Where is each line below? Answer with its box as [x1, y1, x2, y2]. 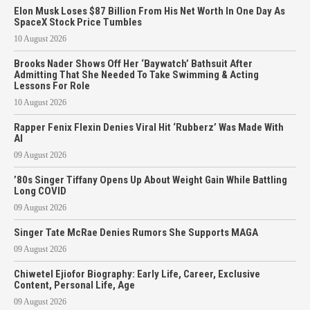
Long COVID [14, 185, 69, 197]
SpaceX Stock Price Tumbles [14, 16, 142, 28]
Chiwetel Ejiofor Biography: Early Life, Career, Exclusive [14, 268, 260, 280]
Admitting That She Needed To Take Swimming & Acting [14, 69, 259, 81]
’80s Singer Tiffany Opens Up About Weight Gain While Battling [14, 174, 287, 186]
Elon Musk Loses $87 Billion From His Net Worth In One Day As [14, 5, 285, 17]
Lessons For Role [14, 80, 90, 92]
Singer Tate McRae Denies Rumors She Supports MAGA [14, 226, 260, 239]
